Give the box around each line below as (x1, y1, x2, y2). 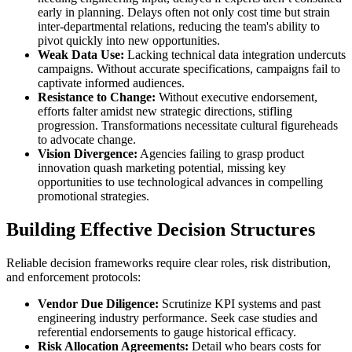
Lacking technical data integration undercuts (124, 47, 346, 61)
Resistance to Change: (38, 90, 156, 104)
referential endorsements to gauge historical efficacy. (38, 324, 296, 339)
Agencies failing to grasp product (137, 146, 304, 160)
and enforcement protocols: (6, 269, 141, 284)
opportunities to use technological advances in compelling (38, 174, 323, 189)
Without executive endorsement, (156, 90, 317, 104)
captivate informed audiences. (38, 75, 185, 90)
